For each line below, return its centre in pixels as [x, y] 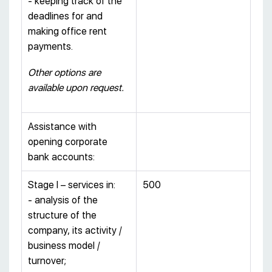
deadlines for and [65, 16]
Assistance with [62, 127]
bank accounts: [61, 157]
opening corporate [68, 142]
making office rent [67, 32]
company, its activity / [75, 231]
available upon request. [76, 88]
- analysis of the [63, 200]
